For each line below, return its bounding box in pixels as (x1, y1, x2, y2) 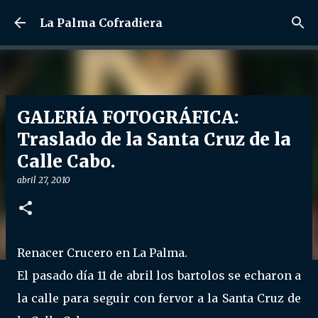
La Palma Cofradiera (40, 16, 163, 30)
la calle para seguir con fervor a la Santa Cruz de (17, 291, 301, 305)
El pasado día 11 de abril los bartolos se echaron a (17, 268, 301, 283)
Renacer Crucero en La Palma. (17, 246, 187, 260)
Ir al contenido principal (98, 11, 220, 24)
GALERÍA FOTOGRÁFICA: (17, 106, 239, 128)
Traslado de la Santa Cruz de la (17, 128, 291, 150)
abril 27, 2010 (17, 175, 70, 185)
